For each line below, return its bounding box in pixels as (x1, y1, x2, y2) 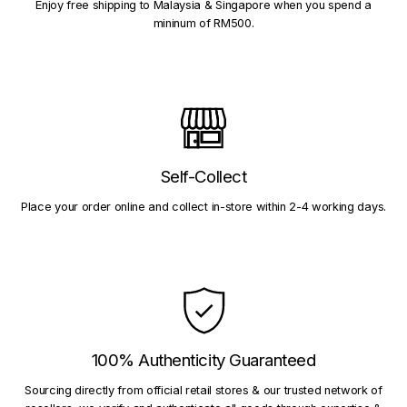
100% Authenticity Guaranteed (91, 349, 316, 370)
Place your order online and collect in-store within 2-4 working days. (21, 199, 386, 213)
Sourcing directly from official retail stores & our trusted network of (25, 382, 382, 397)
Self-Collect (160, 165, 247, 186)
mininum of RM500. (153, 15, 254, 30)
